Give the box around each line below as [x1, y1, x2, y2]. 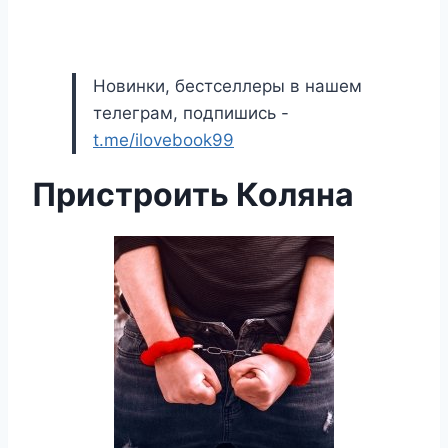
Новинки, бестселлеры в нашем [93, 76, 362, 96]
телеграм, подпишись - [93, 103, 289, 123]
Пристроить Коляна [32, 175, 354, 214]
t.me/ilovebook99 [93, 130, 234, 150]
